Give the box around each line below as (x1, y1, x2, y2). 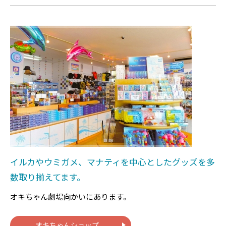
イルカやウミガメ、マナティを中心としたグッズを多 (10, 155, 215, 168)
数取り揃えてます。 (10, 170, 85, 183)
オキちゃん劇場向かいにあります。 (10, 191, 131, 202)
